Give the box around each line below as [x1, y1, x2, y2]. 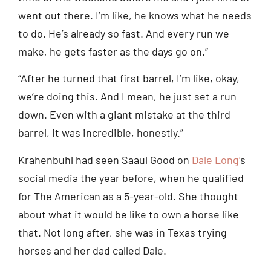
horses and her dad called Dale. [18, 243, 166, 257]
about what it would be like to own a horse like [18, 207, 239, 221]
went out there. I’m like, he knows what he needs [18, 8, 252, 22]
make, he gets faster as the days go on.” [18, 45, 208, 59]
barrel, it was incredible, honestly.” [18, 126, 183, 140]
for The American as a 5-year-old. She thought [18, 189, 238, 203]
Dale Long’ [192, 152, 240, 166]
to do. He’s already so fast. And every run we [18, 27, 229, 41]
